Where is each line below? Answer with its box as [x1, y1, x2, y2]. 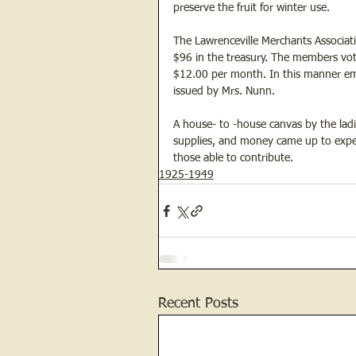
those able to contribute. [173, 153, 293, 164]
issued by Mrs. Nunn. [173, 86, 275, 98]
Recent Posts [158, 296, 238, 311]
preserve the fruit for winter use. [173, 2, 330, 14]
